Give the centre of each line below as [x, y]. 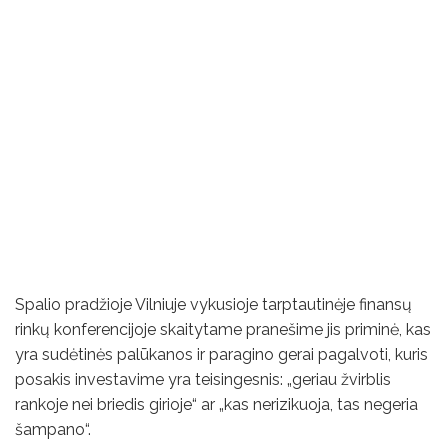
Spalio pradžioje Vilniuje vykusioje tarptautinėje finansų [213, 305]
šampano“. [53, 430]
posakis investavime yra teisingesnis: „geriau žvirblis [203, 380]
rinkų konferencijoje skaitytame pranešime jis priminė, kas [223, 330]
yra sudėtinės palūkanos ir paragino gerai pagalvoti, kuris [221, 355]
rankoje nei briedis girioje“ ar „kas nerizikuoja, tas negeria [216, 405]
